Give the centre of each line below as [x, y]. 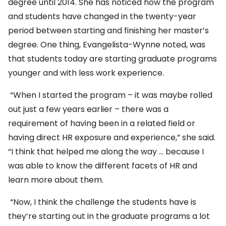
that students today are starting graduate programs [112, 59]
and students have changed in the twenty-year [102, 17]
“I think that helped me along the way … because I [106, 152]
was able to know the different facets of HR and [103, 166]
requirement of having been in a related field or [102, 124]
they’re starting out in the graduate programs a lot [109, 216]
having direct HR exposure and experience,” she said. [112, 138]
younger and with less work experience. [86, 73]
